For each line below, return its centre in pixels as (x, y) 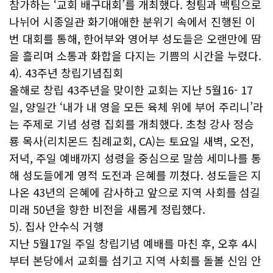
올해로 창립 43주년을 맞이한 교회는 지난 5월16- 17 (131, 90)
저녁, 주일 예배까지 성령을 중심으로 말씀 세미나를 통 (135, 158)
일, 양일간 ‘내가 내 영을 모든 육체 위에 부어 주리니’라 (136, 107)
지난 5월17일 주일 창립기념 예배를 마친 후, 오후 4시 (133, 243)
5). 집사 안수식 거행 (56, 226)
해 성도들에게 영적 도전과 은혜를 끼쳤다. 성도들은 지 (135, 175)
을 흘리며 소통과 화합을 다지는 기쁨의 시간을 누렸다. (135, 55)
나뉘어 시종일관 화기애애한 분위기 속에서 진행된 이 (132, 21)
